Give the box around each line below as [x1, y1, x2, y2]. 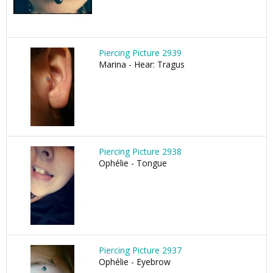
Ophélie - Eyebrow [99, 256, 171, 268]
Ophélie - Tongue [99, 157, 167, 169]
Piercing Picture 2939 [99, 47, 182, 58]
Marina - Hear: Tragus [99, 58, 185, 70]
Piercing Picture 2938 [99, 146, 182, 157]
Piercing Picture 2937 [99, 244, 182, 256]
